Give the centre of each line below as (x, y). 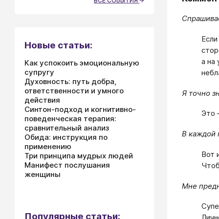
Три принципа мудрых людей (79, 156)
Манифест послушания (67, 165)
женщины (43, 174)
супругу (39, 72)
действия (42, 100)
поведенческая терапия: (70, 119)
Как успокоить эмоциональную (82, 63)
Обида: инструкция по (66, 137)
